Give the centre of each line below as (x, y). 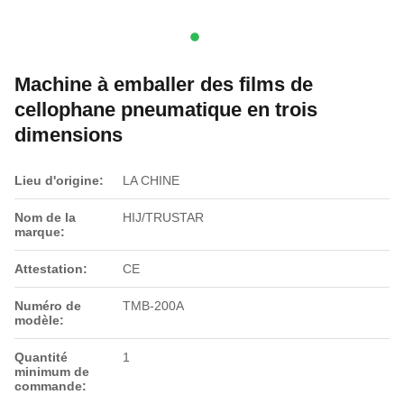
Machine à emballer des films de (164, 84)
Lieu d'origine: (59, 180)
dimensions (69, 135)
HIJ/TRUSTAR (163, 217)
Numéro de (48, 306)
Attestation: (51, 269)
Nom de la (45, 217)
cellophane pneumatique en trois (166, 110)
